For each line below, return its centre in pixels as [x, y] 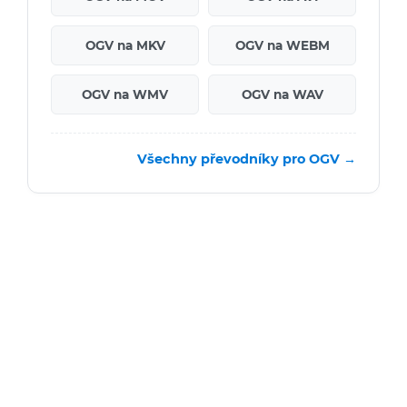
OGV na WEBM [282, 46]
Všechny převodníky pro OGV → [247, 159]
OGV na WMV [125, 95]
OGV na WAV [282, 95]
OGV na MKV [125, 46]
